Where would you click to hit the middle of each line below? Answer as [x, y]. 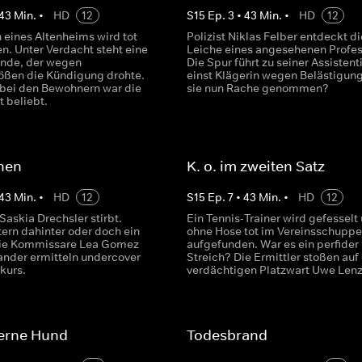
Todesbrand [227, 335]
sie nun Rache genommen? [257, 88]
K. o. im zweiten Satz [255, 166]
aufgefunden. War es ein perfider [272, 244]
